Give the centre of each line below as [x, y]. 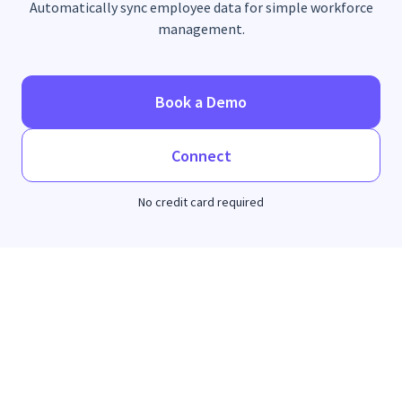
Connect [201, 156]
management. [201, 29]
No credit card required [201, 202]
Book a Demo [201, 102]
